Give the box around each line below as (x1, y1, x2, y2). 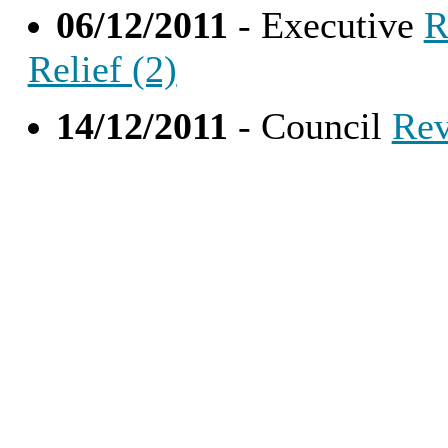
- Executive (227, 3, 424, 46)
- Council (227, 104, 392, 147)
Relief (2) (27, 47, 177, 90)
